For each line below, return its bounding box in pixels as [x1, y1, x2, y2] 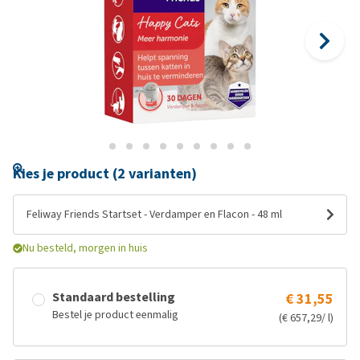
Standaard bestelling [52, 288, 175, 305]
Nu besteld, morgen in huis [22, 240, 148, 256]
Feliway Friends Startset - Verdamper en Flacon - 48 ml [144, 207, 282, 222]
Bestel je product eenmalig [52, 307, 178, 322]
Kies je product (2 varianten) [13, 164, 197, 183]
